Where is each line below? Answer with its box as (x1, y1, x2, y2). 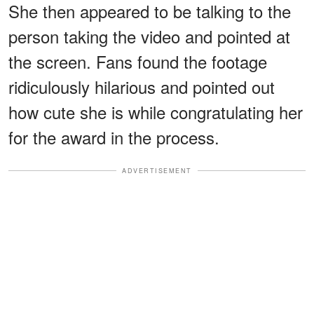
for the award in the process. (8, 124, 219, 149)
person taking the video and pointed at (8, 23, 290, 48)
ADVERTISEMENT (122, 165, 192, 175)
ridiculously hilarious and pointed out (8, 74, 275, 99)
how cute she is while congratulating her (8, 99, 303, 124)
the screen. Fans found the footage (8, 48, 267, 74)
